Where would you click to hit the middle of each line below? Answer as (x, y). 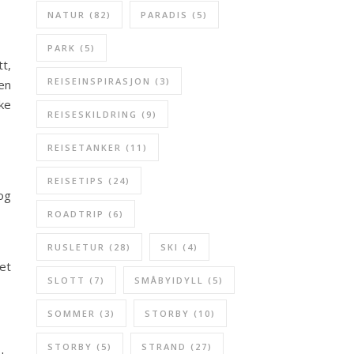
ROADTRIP (76, 214)
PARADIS (164, 15)
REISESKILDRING (92, 114)
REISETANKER (85, 147)
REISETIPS (76, 181)
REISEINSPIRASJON (99, 81)
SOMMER (72, 313)
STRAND (164, 346)
